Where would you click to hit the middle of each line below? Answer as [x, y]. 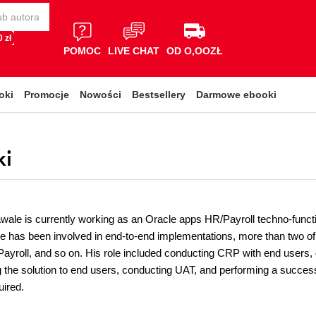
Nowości [101, 95]
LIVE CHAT [134, 50]
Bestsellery [159, 95]
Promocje [47, 95]
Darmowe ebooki [236, 95]
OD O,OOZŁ [195, 50]
